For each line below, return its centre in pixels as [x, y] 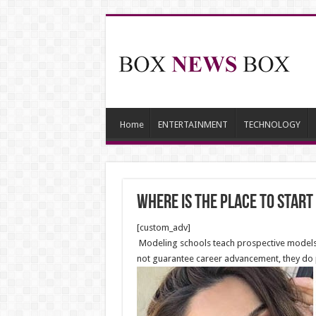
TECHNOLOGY [272, 124]
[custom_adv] [163, 227]
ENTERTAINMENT [193, 124]
